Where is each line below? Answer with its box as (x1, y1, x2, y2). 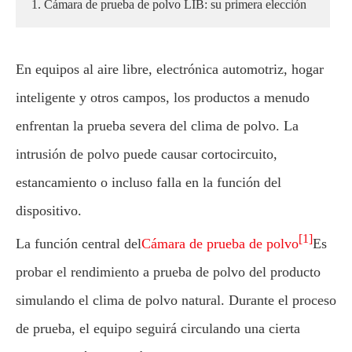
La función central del (16, 236, 141, 251)
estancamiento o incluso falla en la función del (16, 174, 281, 190)
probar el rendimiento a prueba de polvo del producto (16, 264, 321, 280)
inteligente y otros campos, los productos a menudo (16, 90, 310, 105)
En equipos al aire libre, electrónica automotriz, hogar (16, 61, 324, 77)
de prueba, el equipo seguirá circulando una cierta (16, 321, 300, 336)
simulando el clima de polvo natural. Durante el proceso (16, 292, 336, 308)
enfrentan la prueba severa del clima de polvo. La (16, 118, 299, 134)
